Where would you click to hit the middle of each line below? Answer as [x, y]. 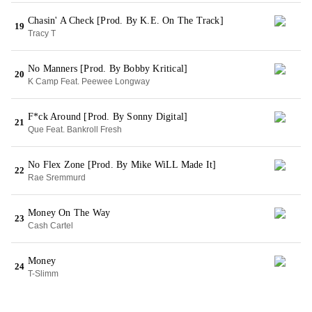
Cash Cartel [50, 226]
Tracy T [42, 33]
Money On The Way [69, 213]
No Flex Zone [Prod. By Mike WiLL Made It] [122, 165]
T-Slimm [43, 274]
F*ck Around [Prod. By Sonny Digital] [108, 117]
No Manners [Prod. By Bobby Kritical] [108, 69]
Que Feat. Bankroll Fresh [75, 130]
